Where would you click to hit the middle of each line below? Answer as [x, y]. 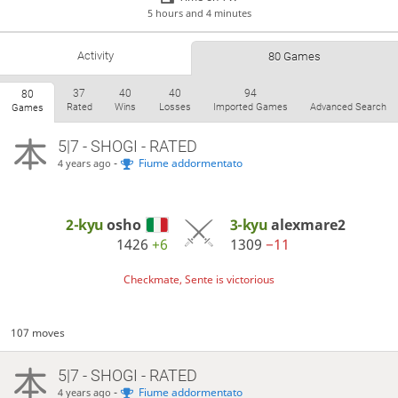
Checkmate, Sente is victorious [199, 279]
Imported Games [250, 107]
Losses [175, 107]
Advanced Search [349, 107]
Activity [95, 55]
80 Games [295, 56]
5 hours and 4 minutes [199, 13]
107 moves [38, 332]
